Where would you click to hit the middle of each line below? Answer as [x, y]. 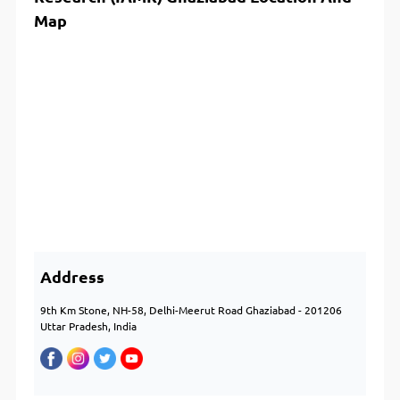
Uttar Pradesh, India [89, 327]
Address [73, 277]
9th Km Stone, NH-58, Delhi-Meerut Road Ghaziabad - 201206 [192, 311]
